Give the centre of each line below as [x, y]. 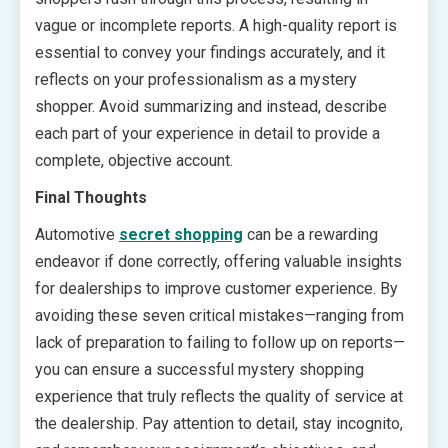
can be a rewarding [310, 235]
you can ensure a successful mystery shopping [199, 370]
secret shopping [181, 235]
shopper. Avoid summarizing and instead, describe [211, 107]
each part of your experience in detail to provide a [207, 134]
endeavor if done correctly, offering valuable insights [218, 262]
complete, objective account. [134, 161]
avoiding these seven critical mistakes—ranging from [219, 316]
